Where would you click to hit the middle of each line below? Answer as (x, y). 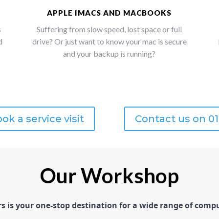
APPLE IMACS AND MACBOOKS (109, 12)
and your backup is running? (109, 53)
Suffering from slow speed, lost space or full (109, 29)
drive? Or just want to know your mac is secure (109, 41)
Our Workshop (109, 176)
